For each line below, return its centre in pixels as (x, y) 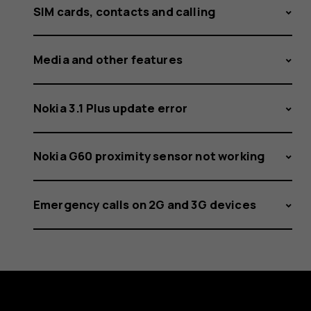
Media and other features (108, 60)
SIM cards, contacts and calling (125, 11)
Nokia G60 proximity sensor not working (149, 156)
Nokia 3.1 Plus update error (111, 108)
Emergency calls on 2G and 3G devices (145, 204)
